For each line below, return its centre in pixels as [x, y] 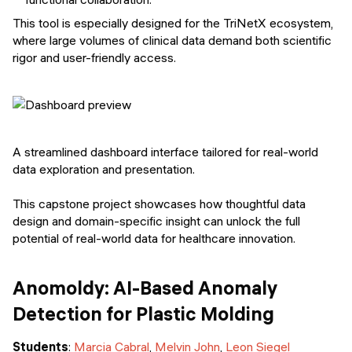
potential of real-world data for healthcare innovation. [154, 238]
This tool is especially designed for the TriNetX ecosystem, [173, 22]
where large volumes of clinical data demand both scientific [172, 40]
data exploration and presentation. [104, 169]
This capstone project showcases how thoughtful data [159, 203]
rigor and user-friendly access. [94, 57]
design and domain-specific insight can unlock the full [156, 220]
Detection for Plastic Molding [143, 313]
